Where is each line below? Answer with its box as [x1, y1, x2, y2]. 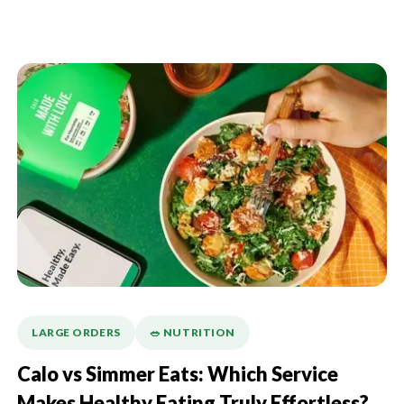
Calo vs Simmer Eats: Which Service [17, 363, 338, 388]
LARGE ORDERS [32, 326, 121, 340]
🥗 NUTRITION [149, 326, 235, 340]
